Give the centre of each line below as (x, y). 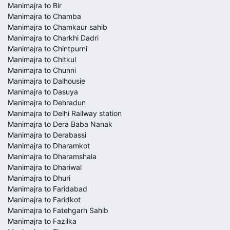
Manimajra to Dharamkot (49, 146)
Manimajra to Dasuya (43, 92)
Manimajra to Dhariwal (45, 167)
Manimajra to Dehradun (47, 102)
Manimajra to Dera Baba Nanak (60, 124)
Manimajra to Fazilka (42, 221)
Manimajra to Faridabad (47, 189)
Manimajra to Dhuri (39, 178)
